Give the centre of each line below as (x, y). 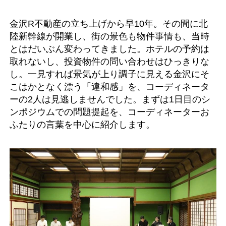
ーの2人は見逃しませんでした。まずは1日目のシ (110, 99)
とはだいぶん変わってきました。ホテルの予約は (109, 49)
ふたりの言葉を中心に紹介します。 (82, 125)
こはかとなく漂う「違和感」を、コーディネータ (109, 87)
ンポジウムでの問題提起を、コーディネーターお (109, 112)
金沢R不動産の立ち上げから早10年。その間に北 (109, 24)
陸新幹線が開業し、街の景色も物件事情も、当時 (109, 36)
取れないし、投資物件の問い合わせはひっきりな (109, 62)
